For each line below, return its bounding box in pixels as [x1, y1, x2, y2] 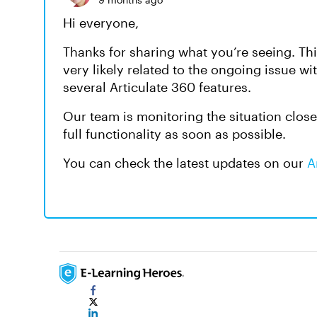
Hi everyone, [63, 15, 139, 30]
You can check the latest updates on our [63, 155, 307, 171]
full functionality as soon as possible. [63, 126, 286, 142]
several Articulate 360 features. [63, 79, 251, 95]
